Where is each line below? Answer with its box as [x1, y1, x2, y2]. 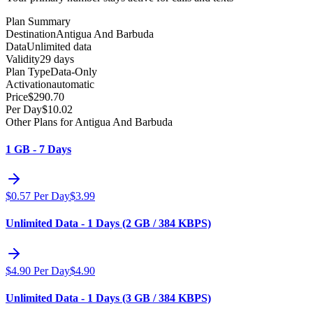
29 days [40, 52, 74, 65]
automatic [52, 78, 94, 90]
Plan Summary [6, 15, 71, 27]
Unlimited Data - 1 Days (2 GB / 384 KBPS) [6, 217, 211, 230]
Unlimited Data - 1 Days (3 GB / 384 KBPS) [6, 291, 211, 304]
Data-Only [50, 65, 97, 78]
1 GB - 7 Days [6, 143, 71, 155]
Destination [6, 27, 56, 40]
